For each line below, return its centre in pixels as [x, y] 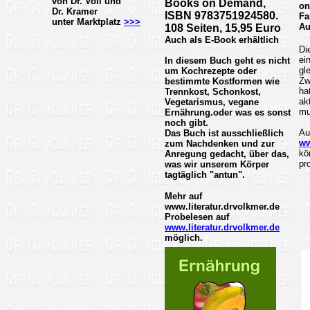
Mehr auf [183, 196]
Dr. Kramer [75, 11]
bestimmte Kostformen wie [222, 81]
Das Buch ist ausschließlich [224, 133]
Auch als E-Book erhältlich [222, 40]
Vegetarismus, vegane [212, 102]
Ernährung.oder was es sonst [228, 112]
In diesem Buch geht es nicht [227, 61]
